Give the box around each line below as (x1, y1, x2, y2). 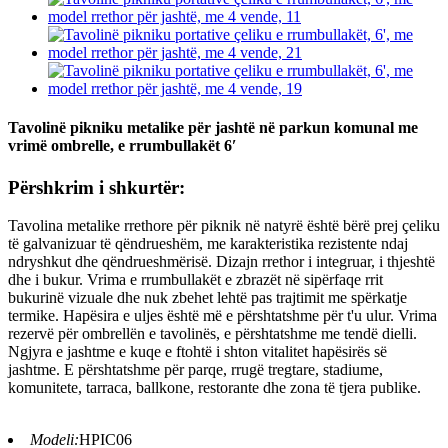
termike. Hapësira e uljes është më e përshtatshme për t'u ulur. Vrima (8, 307, 437, 325)
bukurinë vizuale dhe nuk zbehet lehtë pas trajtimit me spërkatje (8, 289, 407, 307)
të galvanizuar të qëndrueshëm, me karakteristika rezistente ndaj (8, 235, 408, 253)
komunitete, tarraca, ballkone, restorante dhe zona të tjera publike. (8, 379, 421, 397)
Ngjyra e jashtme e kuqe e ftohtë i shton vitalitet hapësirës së (8, 343, 387, 361)
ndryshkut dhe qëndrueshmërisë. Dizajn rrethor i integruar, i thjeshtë (8, 253, 435, 271)
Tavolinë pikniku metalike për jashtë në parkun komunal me (8, 119, 418, 137)
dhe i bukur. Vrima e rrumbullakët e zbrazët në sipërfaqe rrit (8, 271, 383, 289)
